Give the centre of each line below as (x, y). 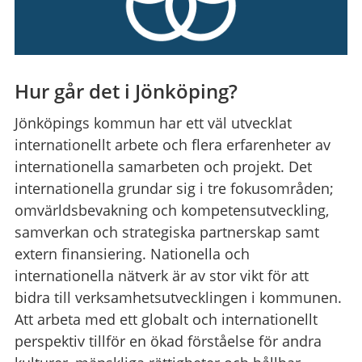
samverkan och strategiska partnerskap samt (166, 232)
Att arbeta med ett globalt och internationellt (166, 319)
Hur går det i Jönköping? (126, 90)
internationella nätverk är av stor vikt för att (161, 275)
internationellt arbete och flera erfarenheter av (172, 144)
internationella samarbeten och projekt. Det (163, 166)
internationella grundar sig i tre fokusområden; (174, 188)
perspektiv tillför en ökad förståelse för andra (168, 341)
